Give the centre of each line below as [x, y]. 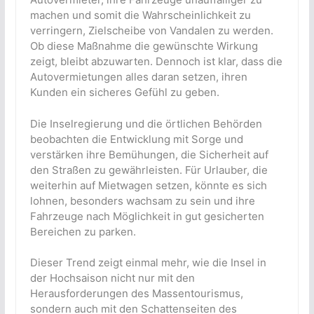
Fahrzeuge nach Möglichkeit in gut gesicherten [147, 216]
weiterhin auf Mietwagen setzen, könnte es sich [148, 185]
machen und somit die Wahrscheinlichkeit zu [140, 15]
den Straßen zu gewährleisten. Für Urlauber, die [149, 170]
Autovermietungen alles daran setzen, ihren [138, 77]
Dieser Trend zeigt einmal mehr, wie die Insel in [148, 263]
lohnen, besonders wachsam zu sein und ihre [142, 200]
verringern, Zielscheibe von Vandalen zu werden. [151, 31]
